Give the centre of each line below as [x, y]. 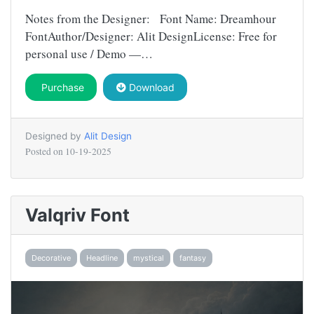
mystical [149, 258]
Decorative [51, 258]
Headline [102, 258]
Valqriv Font [77, 214]
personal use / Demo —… [89, 53]
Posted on [45, 151]
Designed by [55, 136]
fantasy [193, 258]
